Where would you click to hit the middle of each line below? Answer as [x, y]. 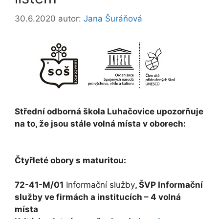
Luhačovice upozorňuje [155, 111]
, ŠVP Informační [169, 185]
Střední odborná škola [61, 111]
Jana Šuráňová [113, 18]
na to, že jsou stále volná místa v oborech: [100, 123]
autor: [71, 18]
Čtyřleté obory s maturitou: [70, 160]
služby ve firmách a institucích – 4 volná [98, 197]
